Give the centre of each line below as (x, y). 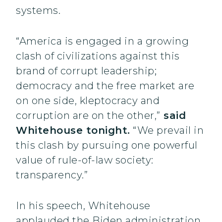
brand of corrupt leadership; (86, 71)
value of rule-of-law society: (85, 160)
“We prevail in (167, 131)
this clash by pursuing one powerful (107, 145)
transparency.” (52, 175)
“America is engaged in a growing (102, 41)
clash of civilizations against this (98, 56)
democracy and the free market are (105, 86)
